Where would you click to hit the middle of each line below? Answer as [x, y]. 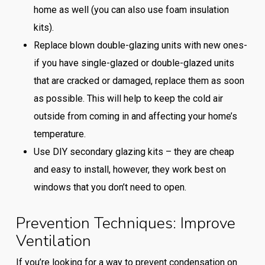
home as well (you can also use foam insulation [131, 10]
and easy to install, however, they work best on [130, 170]
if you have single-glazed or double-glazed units [134, 63]
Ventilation [53, 241]
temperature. [59, 134]
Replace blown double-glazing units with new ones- [140, 46]
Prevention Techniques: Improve [125, 223]
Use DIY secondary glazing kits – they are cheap [134, 152]
